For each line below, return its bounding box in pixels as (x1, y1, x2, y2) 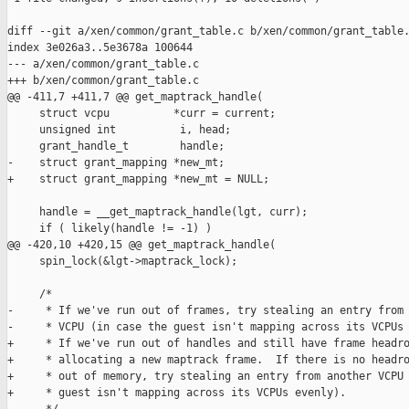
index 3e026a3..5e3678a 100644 (7, 41, 193, 55)
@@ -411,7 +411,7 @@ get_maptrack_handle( (7, 90, 263, 104)
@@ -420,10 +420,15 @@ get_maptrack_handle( (7, 238, 276, 252)
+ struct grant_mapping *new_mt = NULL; (7, 173, 269, 186)
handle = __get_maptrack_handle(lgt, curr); (7, 205, 308, 219)
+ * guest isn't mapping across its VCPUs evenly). (7, 386, 346, 400)
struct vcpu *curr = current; (7, 107, 276, 121)
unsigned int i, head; (7, 123, 231, 137)
